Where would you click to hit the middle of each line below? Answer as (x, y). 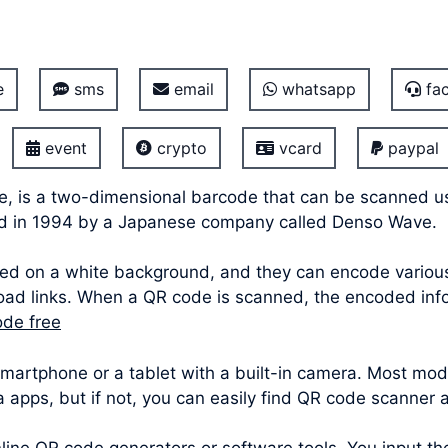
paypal (410, 147)
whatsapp (316, 89)
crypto (179, 147)
